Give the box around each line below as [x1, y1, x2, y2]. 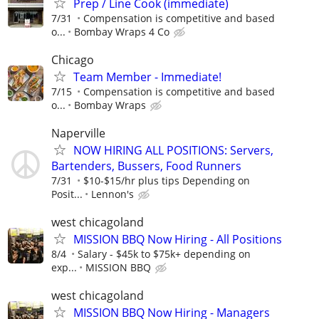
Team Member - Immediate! [73, 68, 221, 85]
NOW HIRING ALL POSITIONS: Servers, [73, 142, 273, 159]
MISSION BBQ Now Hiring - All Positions [73, 231, 282, 248]
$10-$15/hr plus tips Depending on [83, 174, 250, 188]
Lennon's [91, 187, 134, 202]
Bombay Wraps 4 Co [74, 24, 169, 38]
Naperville [51, 125, 105, 142]
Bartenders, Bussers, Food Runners [51, 158, 241, 174]
